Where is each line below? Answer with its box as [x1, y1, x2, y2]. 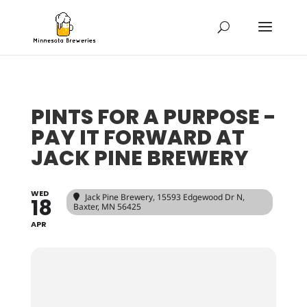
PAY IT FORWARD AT [30, 123, 245, 152]
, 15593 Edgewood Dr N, [152, 191, 245, 203]
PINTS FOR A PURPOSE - [30, 103, 276, 132]
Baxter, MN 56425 [73, 201, 141, 212]
